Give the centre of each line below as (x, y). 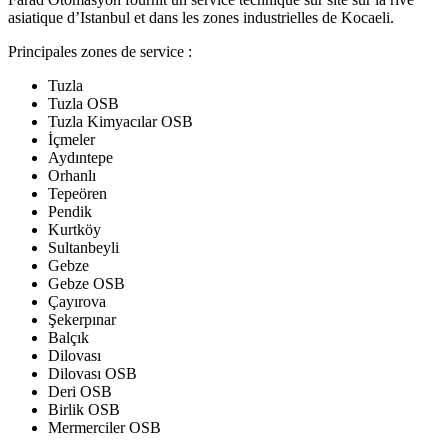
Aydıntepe (80, 157)
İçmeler (71, 139)
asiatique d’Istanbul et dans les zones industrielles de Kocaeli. (201, 17)
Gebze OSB (86, 283)
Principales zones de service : (100, 51)
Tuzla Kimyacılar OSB (120, 121)
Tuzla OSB (83, 103)
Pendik (70, 211)
